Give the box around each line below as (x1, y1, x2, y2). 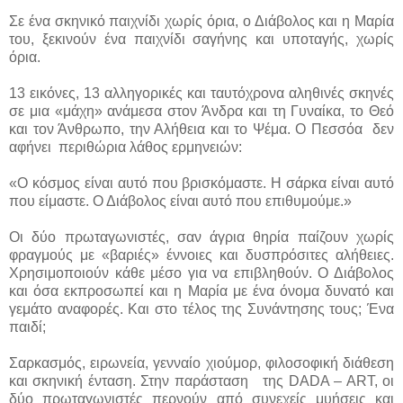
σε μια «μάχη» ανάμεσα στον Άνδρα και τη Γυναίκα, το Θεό (9, 103, 394, 119)
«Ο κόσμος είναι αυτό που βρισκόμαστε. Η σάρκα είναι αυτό (9, 175, 394, 191)
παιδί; (9, 318, 46, 335)
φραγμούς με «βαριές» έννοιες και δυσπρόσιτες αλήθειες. (9, 246, 394, 263)
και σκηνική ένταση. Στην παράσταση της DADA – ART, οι (9, 372, 394, 389)
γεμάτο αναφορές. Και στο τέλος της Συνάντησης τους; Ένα (9, 300, 394, 317)
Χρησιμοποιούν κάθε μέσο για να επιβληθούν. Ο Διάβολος (9, 264, 394, 281)
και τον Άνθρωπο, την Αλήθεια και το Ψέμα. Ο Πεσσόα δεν (9, 121, 394, 137)
